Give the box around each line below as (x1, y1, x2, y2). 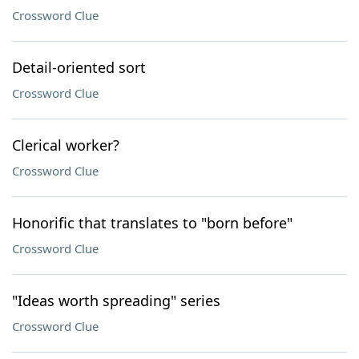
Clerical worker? (12, 135, 119, 155)
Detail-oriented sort (12, 58, 146, 77)
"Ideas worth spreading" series (12, 291, 220, 310)
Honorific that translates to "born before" (12, 213, 292, 232)
